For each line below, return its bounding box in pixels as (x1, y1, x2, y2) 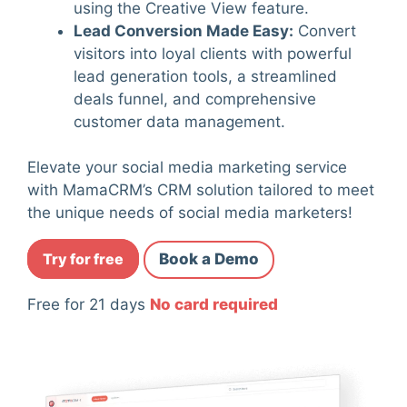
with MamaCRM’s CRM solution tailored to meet (27, 181, 374, 200)
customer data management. (74, 112, 285, 131)
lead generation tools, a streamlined (74, 66, 337, 85)
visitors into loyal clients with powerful (74, 44, 352, 63)
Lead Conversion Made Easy (74, 21, 289, 40)
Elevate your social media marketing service (27, 158, 347, 177)
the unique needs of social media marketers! (27, 203, 352, 223)
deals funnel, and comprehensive (74, 89, 316, 108)
